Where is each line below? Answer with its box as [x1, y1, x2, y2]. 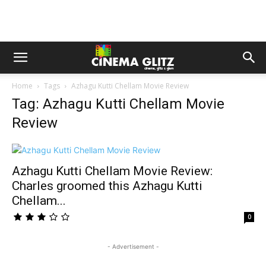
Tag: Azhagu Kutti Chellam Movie [12, 96, 224, 112]
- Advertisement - [107, 243, 159, 250]
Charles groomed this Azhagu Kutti [12, 179, 202, 193]
